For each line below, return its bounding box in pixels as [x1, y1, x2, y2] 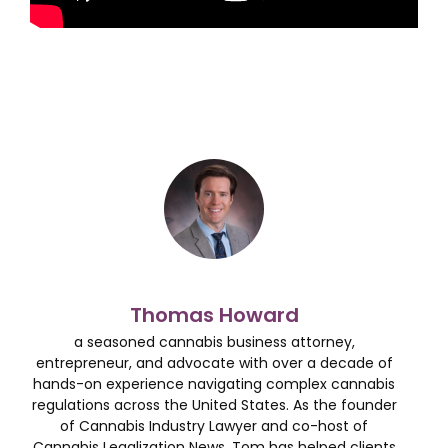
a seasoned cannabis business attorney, [73, 332, 355, 353]
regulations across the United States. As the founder [31, 395, 397, 416]
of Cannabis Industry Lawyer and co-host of [60, 416, 368, 437]
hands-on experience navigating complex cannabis [33, 374, 395, 395]
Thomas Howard [129, 301, 299, 330]
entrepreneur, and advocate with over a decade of [35, 353, 393, 374]
